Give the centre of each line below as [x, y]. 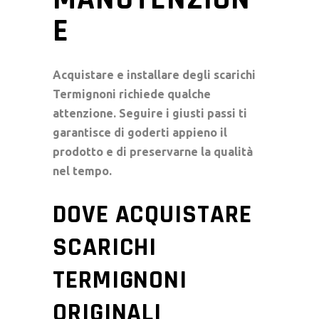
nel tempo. [82, 171]
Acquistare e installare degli [133, 74]
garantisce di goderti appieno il [140, 132]
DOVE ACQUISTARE [152, 214]
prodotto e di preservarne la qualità [153, 151]
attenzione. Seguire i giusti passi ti [150, 113]
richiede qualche [163, 94]
